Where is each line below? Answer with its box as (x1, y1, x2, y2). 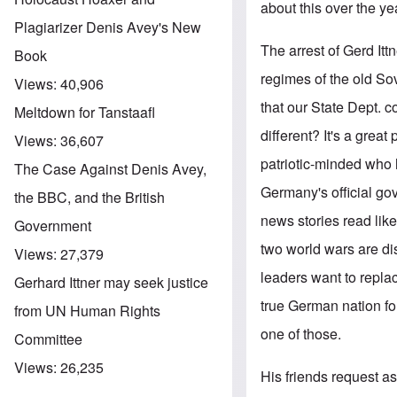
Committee (14, 328, 82, 349)
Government (14, 214, 91, 236)
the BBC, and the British (14, 186, 165, 207)
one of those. (261, 323, 342, 344)
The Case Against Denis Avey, (14, 158, 206, 179)
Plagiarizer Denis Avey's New (14, 16, 201, 37)
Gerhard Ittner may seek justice (14, 271, 208, 292)
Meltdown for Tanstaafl (14, 101, 155, 122)
